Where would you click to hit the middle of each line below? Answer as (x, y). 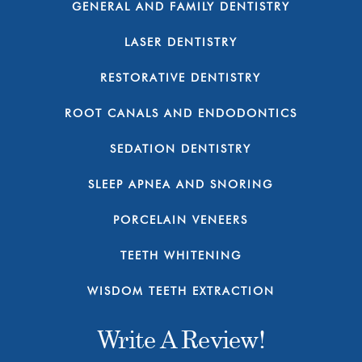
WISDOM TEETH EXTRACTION (181, 291)
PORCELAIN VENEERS (181, 220)
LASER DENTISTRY (181, 42)
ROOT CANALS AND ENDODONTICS (181, 114)
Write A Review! (181, 339)
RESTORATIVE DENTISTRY (181, 78)
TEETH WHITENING (181, 256)
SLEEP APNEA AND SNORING (181, 185)
